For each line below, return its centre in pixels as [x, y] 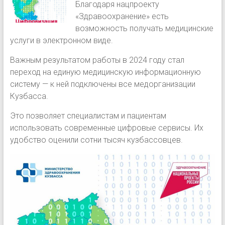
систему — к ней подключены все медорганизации [102, 84]
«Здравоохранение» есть [122, 17]
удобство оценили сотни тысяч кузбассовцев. [96, 140]
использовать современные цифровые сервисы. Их [106, 128]
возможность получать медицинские [145, 29]
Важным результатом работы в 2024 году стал [97, 60]
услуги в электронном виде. [61, 41]
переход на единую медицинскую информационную [105, 72]
